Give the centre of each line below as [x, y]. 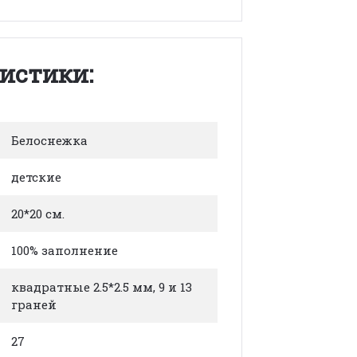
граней [34, 304]
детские [36, 177]
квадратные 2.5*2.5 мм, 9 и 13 [102, 287]
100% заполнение [65, 250]
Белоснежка [49, 140]
